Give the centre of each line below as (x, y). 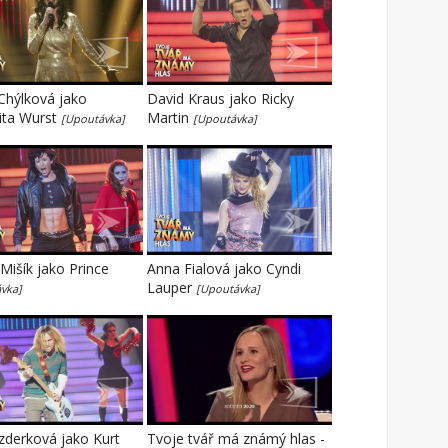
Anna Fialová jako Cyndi (224, 268)
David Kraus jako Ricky (220, 98)
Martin (170, 117)
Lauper (171, 287)
